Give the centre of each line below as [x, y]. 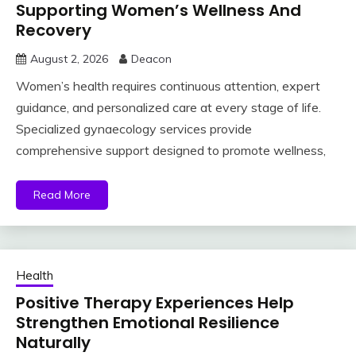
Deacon [151, 59]
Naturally [53, 343]
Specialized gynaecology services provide [134, 129]
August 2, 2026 [69, 59]
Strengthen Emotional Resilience [148, 323]
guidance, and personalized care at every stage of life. [168, 108]
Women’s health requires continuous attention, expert [168, 86]
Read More [62, 195]
